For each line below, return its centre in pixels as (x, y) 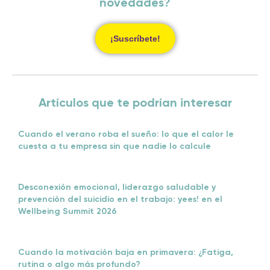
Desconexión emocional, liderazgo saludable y (117, 187)
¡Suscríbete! (135, 38)
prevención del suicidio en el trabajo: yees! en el (120, 199)
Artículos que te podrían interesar (135, 103)
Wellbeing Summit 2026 (67, 211)
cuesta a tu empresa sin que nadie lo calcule (115, 146)
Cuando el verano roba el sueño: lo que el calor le (126, 134)
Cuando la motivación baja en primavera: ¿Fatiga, (126, 252)
